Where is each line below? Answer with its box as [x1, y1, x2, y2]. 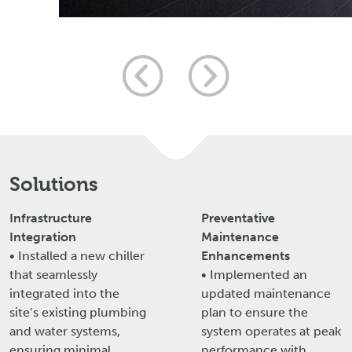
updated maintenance [201, 286, 331, 302]
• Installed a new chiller [9, 248, 145, 264]
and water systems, [9, 324, 120, 339]
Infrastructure [9, 211, 92, 226]
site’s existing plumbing [9, 305, 146, 321]
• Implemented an [201, 267, 307, 283]
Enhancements [201, 248, 290, 264]
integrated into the [9, 286, 119, 302]
